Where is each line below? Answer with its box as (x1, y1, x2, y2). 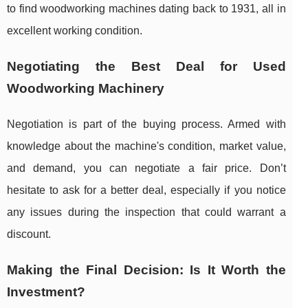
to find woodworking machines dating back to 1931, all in (7, 3, 286, 15)
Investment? (7, 285, 85, 300)
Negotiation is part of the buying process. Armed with (7, 118, 286, 131)
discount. (7, 228, 51, 241)
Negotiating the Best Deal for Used (7, 59, 286, 74)
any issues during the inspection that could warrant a (7, 206, 286, 219)
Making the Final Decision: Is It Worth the (7, 263, 286, 278)
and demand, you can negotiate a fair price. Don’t (7, 162, 286, 175)
